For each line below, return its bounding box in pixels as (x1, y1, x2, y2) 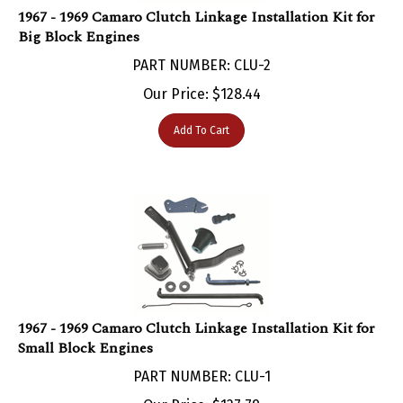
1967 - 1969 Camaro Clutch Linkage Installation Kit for (18, 299, 374, 321)
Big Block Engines (18, 7, 139, 30)
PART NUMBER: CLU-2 (132, 38, 271, 56)
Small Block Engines (18, 318, 153, 341)
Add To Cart (174, 105, 229, 119)
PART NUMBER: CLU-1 (132, 349, 271, 367)
